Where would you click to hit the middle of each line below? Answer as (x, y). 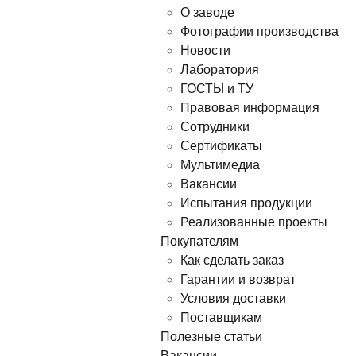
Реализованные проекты (254, 222)
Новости (205, 51)
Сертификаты (221, 146)
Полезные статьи (211, 337)
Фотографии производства (259, 32)
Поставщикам (221, 318)
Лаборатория (220, 70)
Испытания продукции (246, 203)
